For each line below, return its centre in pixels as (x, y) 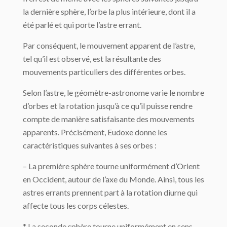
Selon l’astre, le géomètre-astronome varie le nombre (113, 93)
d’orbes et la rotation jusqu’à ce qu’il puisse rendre (108, 106)
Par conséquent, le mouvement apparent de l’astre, (109, 46)
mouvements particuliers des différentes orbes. (104, 72)
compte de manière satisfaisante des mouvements (109, 119)
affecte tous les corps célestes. (76, 206)
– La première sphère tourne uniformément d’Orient (111, 166)
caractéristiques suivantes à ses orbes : (90, 145)
